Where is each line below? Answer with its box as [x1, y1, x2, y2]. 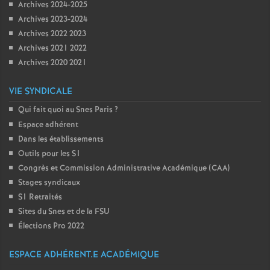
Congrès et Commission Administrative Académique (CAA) [18, 163, 230, 174]
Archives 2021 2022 [18, 43, 87, 54]
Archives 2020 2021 [18, 57, 87, 69]
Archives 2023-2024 [18, 14, 87, 25]
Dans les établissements [18, 134, 104, 145]
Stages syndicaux [18, 177, 80, 189]
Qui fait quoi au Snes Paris [18, 104, 113, 116]
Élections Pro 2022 [18, 221, 84, 232]
